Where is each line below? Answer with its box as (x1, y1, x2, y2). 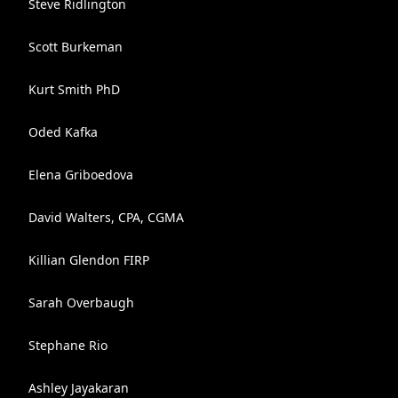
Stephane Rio (28, 337, 107, 354)
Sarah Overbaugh (28, 294, 134, 311)
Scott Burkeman (28, 38, 123, 55)
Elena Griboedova (28, 166, 133, 183)
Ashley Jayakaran (28, 379, 129, 396)
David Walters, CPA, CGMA (28, 209, 184, 226)
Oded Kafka (28, 123, 98, 140)
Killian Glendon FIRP (28, 251, 149, 268)
